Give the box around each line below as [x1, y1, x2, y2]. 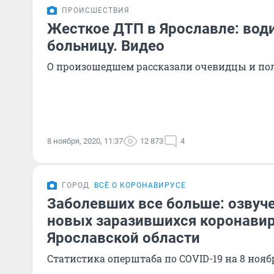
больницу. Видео [47, 37, 165, 54]
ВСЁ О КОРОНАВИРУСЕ [94, 181, 186, 190]
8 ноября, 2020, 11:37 [47, 136, 123, 146]
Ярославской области [47, 229, 200, 246]
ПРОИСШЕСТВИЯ [62, 6, 130, 15]
